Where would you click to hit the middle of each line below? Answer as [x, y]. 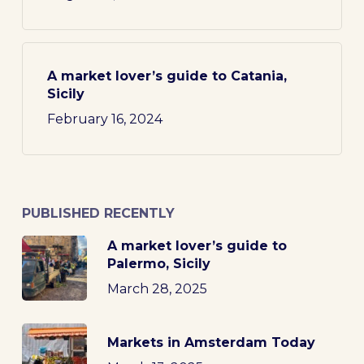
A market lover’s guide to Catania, [167, 76]
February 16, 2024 [104, 119]
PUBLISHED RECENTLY [98, 214]
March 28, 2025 [157, 288]
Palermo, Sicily [158, 263]
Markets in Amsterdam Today [211, 342]
